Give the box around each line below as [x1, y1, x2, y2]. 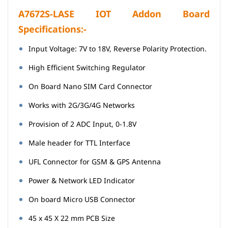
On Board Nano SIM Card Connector [28, 81, 154, 91]
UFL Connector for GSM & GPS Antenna [28, 157, 163, 166]
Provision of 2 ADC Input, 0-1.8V [28, 119, 138, 129]
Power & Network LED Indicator [28, 176, 137, 185]
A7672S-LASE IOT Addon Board [18, 8, 210, 20]
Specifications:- [18, 23, 87, 35]
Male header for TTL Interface [28, 138, 132, 148]
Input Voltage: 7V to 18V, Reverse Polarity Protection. [28, 44, 209, 53]
